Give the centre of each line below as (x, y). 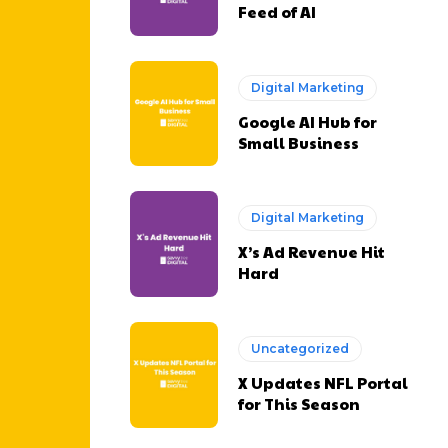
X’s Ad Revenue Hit (312, 252)
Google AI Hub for (308, 121)
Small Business (299, 142)
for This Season (299, 404)
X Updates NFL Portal (323, 383)
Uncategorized (300, 349)
